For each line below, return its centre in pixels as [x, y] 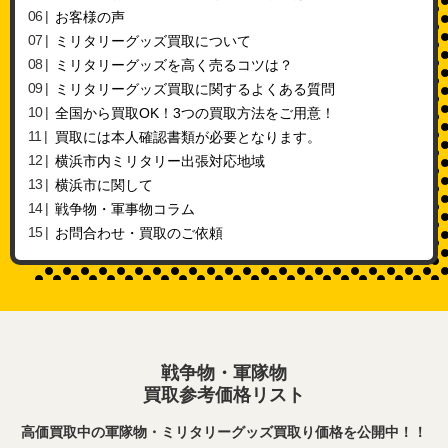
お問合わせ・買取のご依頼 [139, 234]
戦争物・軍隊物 [224, 372]
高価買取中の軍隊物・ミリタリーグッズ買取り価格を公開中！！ [224, 431]
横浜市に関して [104, 186]
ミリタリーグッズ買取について [153, 42]
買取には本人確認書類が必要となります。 [188, 138]
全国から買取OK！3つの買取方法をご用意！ [195, 114]
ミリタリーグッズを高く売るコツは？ [174, 66]
